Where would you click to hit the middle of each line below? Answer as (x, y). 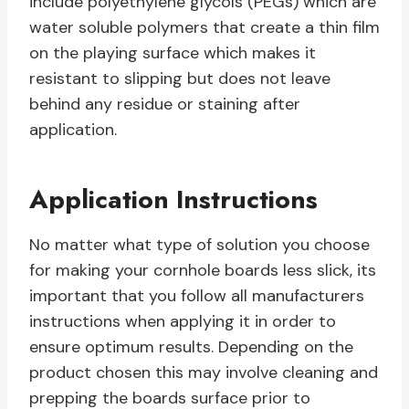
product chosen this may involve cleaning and (204, 373)
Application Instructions (173, 200)
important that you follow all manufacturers (197, 296)
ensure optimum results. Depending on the (191, 347)
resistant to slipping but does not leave (180, 79)
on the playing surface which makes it (173, 53)
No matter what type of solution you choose (199, 245)
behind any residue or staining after (165, 105)
